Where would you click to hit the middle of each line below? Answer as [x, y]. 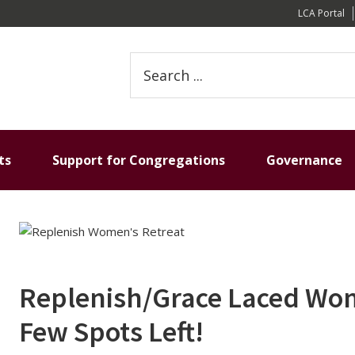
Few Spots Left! [111, 332]
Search [147, 61]
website [151, 99]
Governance [304, 160]
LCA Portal [321, 13]
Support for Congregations [139, 160]
